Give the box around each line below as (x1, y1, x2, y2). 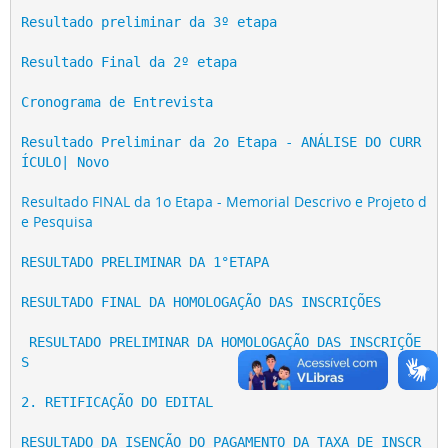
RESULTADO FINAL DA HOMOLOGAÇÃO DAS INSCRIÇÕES (20, 293, 381, 310)
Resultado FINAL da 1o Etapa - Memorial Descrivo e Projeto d (20, 191, 427, 211)
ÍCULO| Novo (20, 153, 109, 170)
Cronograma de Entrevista (20, 93, 221, 110)
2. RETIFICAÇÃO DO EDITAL (20, 393, 213, 410)
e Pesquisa (20, 211, 93, 231)
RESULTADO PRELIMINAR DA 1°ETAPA (20, 253, 269, 270)
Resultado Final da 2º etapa (20, 53, 237, 70)
